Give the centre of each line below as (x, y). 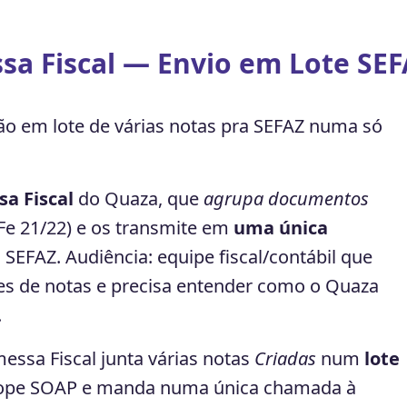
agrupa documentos (286, 199)
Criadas (285, 358)
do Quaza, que (139, 199)
